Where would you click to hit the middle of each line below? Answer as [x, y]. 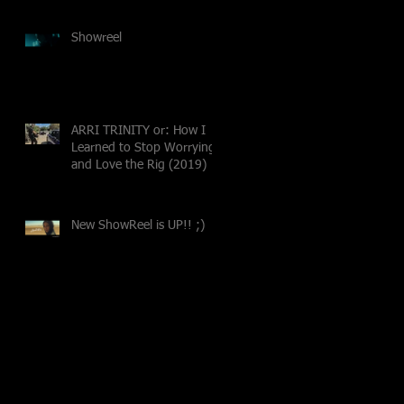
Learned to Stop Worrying [143, 147]
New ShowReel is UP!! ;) [138, 225]
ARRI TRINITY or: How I [138, 130]
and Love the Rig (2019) [139, 165]
